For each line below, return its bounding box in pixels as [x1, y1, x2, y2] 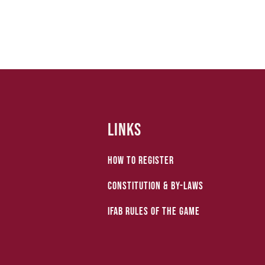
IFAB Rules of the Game [107, 205, 200, 218]
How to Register [107, 154, 174, 167]
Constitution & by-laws [107, 179, 203, 192]
